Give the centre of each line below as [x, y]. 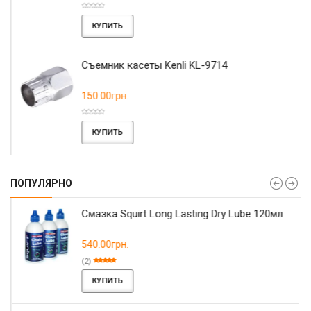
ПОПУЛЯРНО [41, 183]
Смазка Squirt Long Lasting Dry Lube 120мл [182, 213]
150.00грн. [105, 95]
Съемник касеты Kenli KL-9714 [154, 65]
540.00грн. [105, 244]
